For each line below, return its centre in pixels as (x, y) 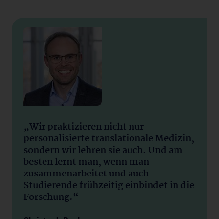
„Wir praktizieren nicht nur (84, 127)
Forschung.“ (51, 197)
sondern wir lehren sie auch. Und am (103, 151)
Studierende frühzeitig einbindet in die (109, 186)
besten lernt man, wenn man (86, 162)
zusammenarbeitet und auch (86, 174)
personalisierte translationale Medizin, (109, 139)
